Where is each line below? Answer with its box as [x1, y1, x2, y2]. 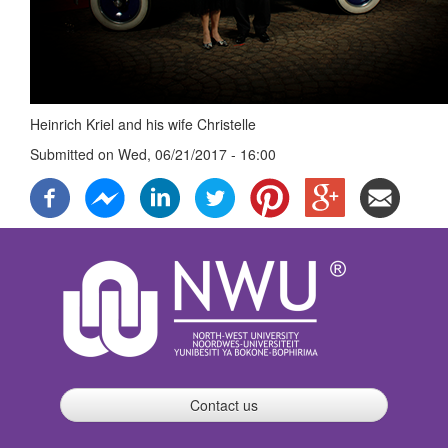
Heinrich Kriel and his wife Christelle [30, 114, 256, 134]
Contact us [190, 395, 258, 415]
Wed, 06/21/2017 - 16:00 [118, 144, 276, 164]
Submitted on [30, 144, 118, 164]
